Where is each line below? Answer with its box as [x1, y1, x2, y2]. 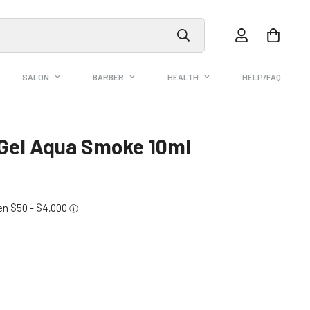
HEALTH [167, 72, 199, 82]
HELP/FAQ [241, 72, 281, 82]
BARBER [92, 72, 124, 82]
